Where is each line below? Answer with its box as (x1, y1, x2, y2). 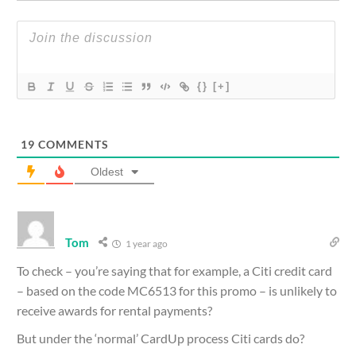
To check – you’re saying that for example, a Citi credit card (17, 262, 332, 278)
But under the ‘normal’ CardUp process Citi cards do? (17, 330, 304, 346)
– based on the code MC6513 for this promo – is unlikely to (17, 282, 337, 298)
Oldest (91, 164, 123, 178)
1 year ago (124, 237, 168, 250)
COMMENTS (35, 137, 109, 151)
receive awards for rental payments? (17, 302, 212, 318)
